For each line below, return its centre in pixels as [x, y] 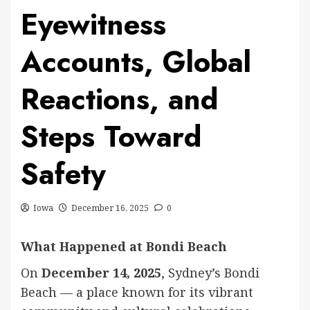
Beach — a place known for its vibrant [137, 292]
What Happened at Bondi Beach [124, 246]
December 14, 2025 [101, 273]
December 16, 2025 [110, 208]
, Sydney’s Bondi [210, 273]
